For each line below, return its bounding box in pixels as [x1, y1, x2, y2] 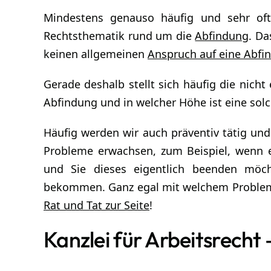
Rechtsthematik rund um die [44, 28, 195, 43]
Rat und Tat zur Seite [44, 197, 149, 212]
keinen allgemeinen [44, 46, 148, 61]
